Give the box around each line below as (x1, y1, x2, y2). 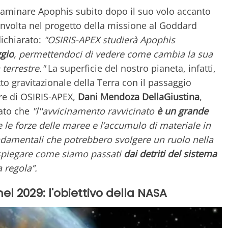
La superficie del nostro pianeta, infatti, (45, 62, 216, 74)
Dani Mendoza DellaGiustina (78, 90, 199, 103)
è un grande (157, 104, 208, 117)
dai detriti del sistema (124, 147, 217, 160)
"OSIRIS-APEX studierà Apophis (44, 33, 175, 46)
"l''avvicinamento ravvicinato (32, 104, 157, 117)
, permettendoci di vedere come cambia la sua (14, 47, 213, 60)
